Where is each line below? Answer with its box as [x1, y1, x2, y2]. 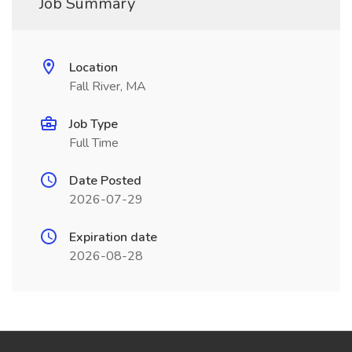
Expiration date [69, 229, 157, 246]
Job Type [69, 115, 118, 133]
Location [69, 59, 118, 76]
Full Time [69, 134, 119, 152]
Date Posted [69, 172, 141, 189]
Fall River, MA [69, 78, 146, 95]
